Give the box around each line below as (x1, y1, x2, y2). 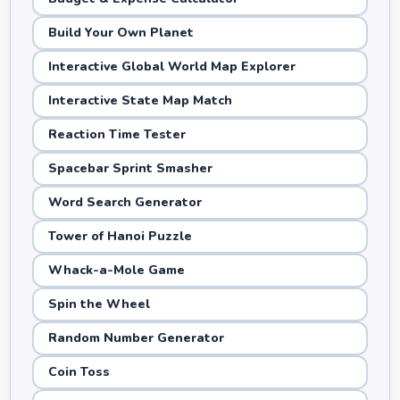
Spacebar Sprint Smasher (48, 160, 213, 177)
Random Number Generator (48, 329, 225, 346)
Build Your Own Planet (48, 24, 195, 41)
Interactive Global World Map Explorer (48, 58, 296, 75)
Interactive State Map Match (48, 92, 233, 109)
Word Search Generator (48, 194, 203, 211)
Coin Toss (48, 363, 111, 380)
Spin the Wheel (48, 296, 151, 312)
